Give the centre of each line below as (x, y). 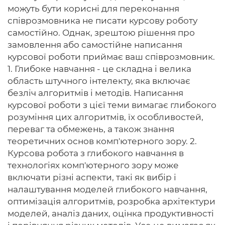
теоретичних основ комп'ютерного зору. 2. (102, 141)
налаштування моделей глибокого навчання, (107, 189)
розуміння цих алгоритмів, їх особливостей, (105, 117)
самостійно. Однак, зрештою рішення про (101, 33)
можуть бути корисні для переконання (93, 9)
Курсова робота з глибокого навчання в (96, 153)
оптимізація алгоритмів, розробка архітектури (111, 201)
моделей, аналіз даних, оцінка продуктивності (111, 213)
